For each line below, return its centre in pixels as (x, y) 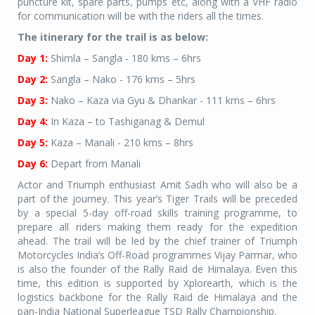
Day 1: (33, 58)
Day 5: (33, 142)
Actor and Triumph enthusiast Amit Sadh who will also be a (157, 184)
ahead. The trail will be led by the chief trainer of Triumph (157, 240)
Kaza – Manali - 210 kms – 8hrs (122, 142)
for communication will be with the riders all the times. (141, 15)
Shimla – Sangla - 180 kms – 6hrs (124, 58)
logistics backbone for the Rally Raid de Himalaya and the (157, 297)
